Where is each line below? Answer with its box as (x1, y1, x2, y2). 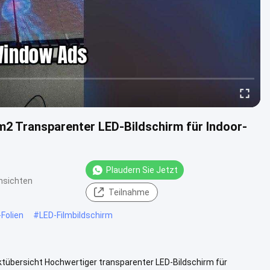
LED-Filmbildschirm (39, 210, 113, 220)
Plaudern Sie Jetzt (106, 165, 178, 175)
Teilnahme (108, 187, 149, 197)
